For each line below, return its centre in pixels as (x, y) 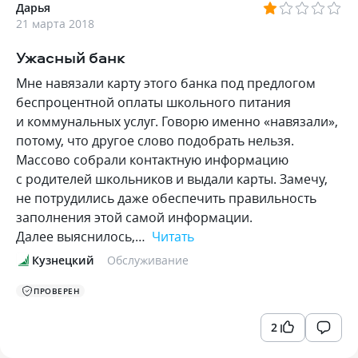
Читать (173, 237)
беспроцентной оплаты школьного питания (153, 102)
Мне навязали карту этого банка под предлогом (166, 83)
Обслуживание (148, 260)
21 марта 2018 (55, 24)
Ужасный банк (71, 57)
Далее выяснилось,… (82, 237)
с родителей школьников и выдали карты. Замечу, (172, 179)
